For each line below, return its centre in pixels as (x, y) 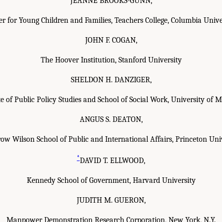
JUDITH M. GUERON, (111, 200)
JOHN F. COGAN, (111, 40)
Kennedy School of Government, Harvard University (111, 181)
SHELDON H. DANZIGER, (111, 80)
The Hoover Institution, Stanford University (111, 60)
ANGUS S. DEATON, (111, 119)
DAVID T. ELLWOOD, (112, 161)
